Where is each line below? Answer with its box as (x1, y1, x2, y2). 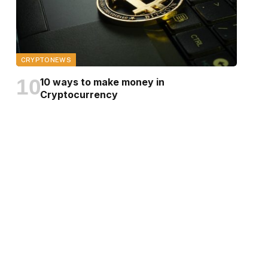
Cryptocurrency (39, 89, 118, 101)
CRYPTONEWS (20, 56, 71, 64)
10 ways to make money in (39, 76, 165, 89)
